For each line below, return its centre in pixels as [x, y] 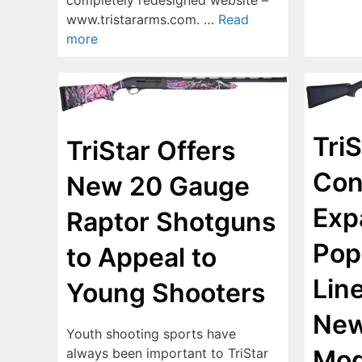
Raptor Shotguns [171, 222]
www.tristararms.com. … [142, 19]
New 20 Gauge [158, 187]
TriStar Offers [151, 151]
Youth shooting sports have [151, 334]
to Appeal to [141, 258]
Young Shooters [166, 293]
